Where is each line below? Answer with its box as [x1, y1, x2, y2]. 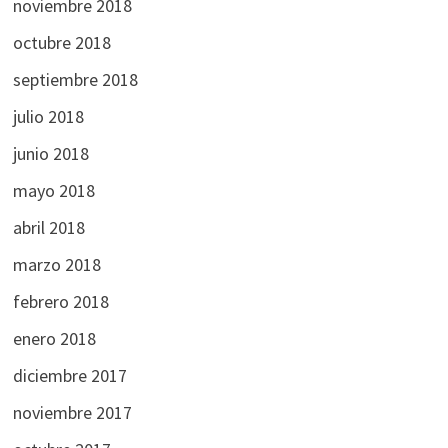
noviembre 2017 [12, 400, 132, 424]
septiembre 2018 [12, 67, 138, 91]
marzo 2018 [12, 252, 101, 276]
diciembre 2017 [12, 363, 127, 387]
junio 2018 [12, 141, 89, 165]
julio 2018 [12, 104, 84, 128]
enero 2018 [12, 326, 96, 350]
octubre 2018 [12, 30, 111, 54]
